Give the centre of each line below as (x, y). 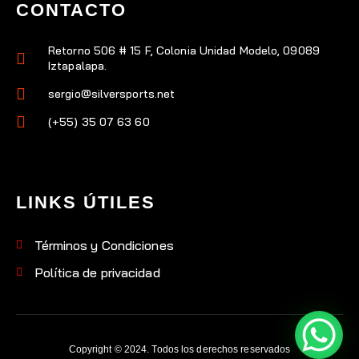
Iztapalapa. (78, 66)
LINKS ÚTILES (86, 203)
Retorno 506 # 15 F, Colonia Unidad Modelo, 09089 (184, 51)
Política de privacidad (97, 273)
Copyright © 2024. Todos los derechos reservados (179, 350)
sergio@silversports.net (112, 93)
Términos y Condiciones (104, 246)
